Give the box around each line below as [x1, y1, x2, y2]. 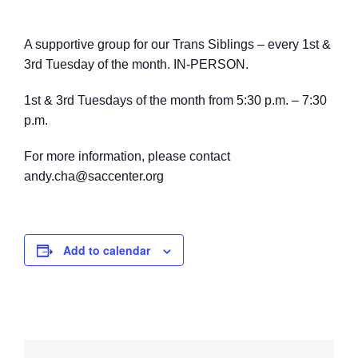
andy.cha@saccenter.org [24, 169, 164, 183]
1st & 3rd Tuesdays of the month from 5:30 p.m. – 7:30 [24, 93, 327, 107]
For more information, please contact [24, 149, 230, 163]
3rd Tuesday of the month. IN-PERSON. [24, 58, 249, 71]
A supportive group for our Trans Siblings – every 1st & [24, 38, 331, 51]
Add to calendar [63, 242, 150, 258]
